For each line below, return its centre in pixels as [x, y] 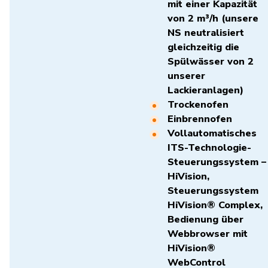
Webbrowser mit [208, 234]
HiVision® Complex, [215, 205]
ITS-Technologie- [209, 147]
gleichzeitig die [203, 47]
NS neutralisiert [206, 33]
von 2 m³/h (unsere [213, 18]
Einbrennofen [203, 119]
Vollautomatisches [212, 133]
